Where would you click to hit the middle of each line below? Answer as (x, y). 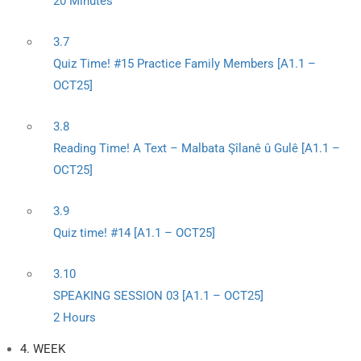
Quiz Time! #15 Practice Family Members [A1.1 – (185, 64)
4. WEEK (43, 349)
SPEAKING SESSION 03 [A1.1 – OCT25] (158, 296)
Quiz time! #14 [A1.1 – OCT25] (134, 233)
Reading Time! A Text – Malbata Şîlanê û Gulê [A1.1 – (197, 148)
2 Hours (75, 317)
